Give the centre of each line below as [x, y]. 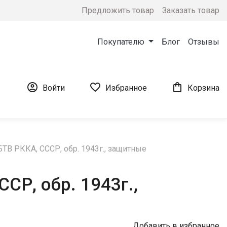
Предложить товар [118, 10]
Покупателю [122, 42]
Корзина [203, 88]
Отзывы [204, 42]
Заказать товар [191, 10]
